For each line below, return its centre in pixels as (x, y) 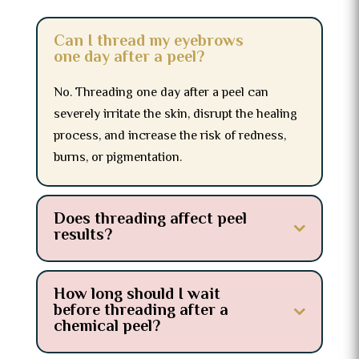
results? (83, 236)
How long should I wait (137, 295)
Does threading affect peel (150, 220)
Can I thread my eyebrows (148, 42)
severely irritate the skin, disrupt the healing (175, 115)
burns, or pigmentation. (117, 158)
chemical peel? (107, 327)
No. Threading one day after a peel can (161, 93)
